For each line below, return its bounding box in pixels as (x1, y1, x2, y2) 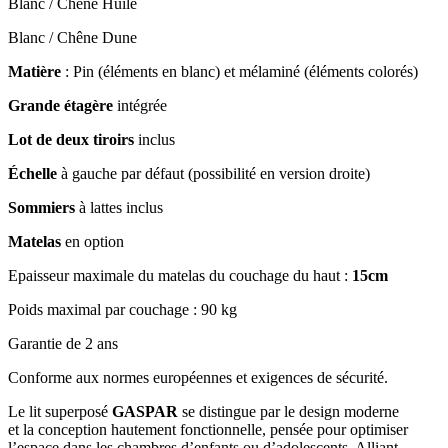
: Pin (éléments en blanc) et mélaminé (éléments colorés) (61, 62, 418, 80)
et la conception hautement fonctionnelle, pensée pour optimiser (8, 420, 408, 438)
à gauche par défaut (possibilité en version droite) (57, 164, 370, 182)
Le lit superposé (8, 402, 112, 420)
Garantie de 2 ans (8, 334, 118, 352)
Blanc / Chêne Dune (8, 28, 137, 46)
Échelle (8, 164, 57, 182)
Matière (8, 62, 61, 80)
